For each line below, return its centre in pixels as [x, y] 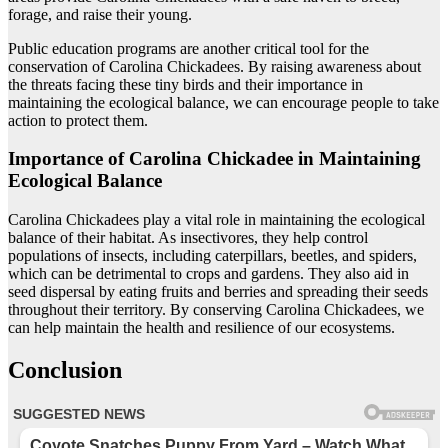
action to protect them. [78, 120]
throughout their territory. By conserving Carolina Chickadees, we [216, 309]
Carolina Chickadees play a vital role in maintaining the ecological [216, 219]
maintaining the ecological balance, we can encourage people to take [223, 102]
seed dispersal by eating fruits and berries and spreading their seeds [218, 291]
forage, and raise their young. [100, 14]
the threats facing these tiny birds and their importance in [185, 84]
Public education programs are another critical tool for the [188, 48]
